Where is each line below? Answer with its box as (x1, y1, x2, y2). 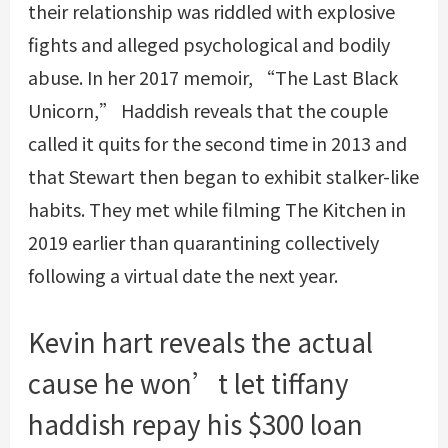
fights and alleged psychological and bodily (27, 31, 390, 58)
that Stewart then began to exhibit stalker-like (27, 163, 419, 190)
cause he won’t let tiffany (27, 364, 349, 402)
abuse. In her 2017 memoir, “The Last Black (27, 64, 398, 91)
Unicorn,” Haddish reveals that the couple (27, 97, 388, 124)
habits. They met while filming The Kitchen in (27, 196, 406, 223)
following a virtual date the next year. (27, 262, 338, 289)
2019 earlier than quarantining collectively (27, 229, 379, 256)
